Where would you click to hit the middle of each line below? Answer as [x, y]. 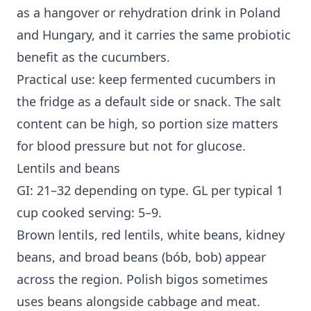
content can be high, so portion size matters [148, 124]
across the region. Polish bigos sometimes [142, 279]
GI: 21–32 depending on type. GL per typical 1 [150, 191]
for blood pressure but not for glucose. [131, 146]
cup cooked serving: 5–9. [89, 213]
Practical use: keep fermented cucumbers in [146, 79]
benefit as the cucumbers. [93, 57]
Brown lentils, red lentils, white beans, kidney [151, 235]
